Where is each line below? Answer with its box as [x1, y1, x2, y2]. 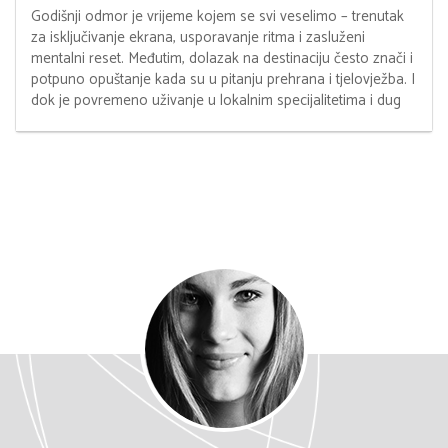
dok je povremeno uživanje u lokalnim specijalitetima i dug [31, 87, 401, 113]
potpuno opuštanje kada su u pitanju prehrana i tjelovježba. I [31, 66, 415, 92]
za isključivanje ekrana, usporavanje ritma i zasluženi [31, 24, 365, 50]
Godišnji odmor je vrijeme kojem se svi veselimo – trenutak [31, 3, 404, 29]
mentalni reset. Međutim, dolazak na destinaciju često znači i [31, 45, 413, 71]
